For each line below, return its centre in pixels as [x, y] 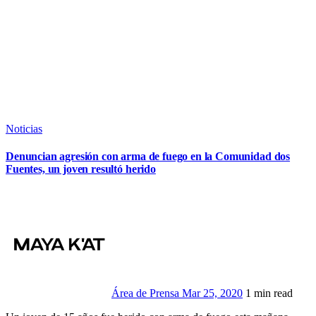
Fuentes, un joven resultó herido [81, 169]
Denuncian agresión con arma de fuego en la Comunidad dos [148, 157]
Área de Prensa [147, 293]
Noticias [24, 129]
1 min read [269, 293]
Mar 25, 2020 [212, 293]
